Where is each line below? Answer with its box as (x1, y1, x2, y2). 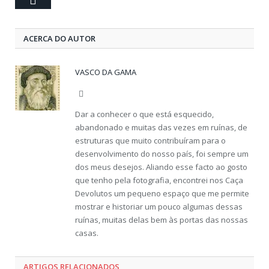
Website (83, 89, 109, 98)
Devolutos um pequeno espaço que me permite (75, 188, 249, 199)
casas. (75, 228, 98, 238)
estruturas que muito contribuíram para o (75, 135, 226, 146)
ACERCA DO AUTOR (23, 33, 95, 44)
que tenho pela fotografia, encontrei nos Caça (75, 175, 243, 186)
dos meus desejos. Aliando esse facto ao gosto (75, 162, 247, 172)
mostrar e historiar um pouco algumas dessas (75, 201, 243, 212)
